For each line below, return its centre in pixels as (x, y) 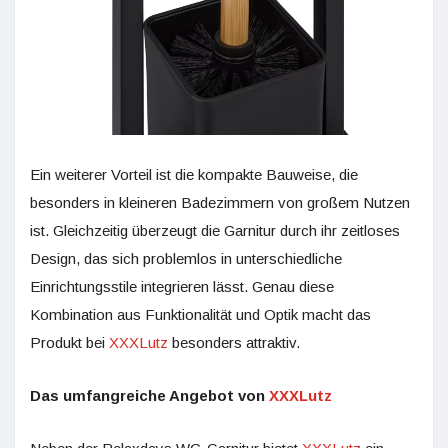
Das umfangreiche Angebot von (149, 395)
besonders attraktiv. (234, 342)
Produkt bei (69, 342)
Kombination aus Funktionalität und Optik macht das (200, 314)
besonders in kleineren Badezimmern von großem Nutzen (220, 202)
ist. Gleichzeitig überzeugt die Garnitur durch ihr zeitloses (215, 230)
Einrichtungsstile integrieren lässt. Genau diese (182, 286)
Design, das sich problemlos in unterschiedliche (186, 258)
